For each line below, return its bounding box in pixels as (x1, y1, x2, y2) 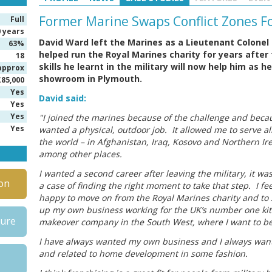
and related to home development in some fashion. (39, 248, 250, 259)
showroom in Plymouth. (39, 73, 142, 84)
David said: (39, 92, 86, 104)
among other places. (39, 148, 122, 160)
